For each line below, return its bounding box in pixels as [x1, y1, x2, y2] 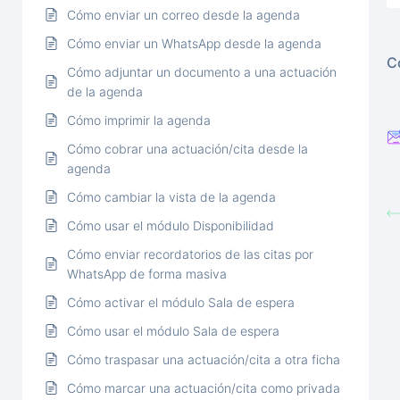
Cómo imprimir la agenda [67, 112, 211, 128]
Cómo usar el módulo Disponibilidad [67, 217, 274, 233]
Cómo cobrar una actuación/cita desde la [67, 140, 308, 156]
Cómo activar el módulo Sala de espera [67, 294, 295, 310]
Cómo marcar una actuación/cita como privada [67, 379, 340, 396]
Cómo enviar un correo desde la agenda [67, 6, 300, 22]
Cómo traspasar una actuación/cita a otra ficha [67, 351, 340, 367]
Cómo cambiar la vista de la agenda [67, 188, 276, 204]
